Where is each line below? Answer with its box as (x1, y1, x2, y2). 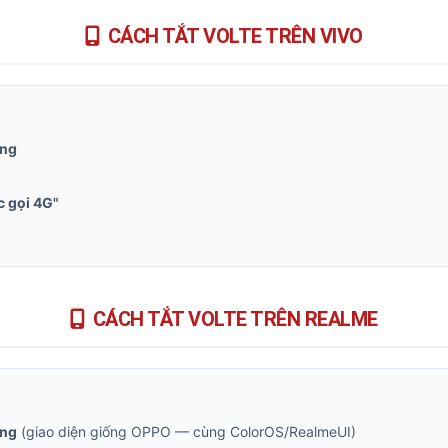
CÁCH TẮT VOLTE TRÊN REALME (92, 307, 378, 331)
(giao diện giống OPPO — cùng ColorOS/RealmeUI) (17, 423, 356, 440)
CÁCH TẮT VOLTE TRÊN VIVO (107, 24, 363, 48)
